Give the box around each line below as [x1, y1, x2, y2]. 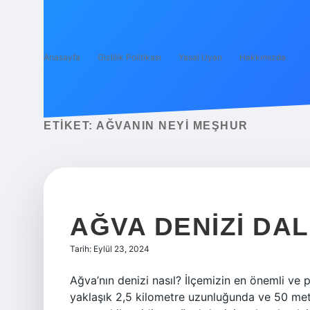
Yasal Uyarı [179, 52, 222, 62]
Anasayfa [44, 52, 80, 62]
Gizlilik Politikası [98, 52, 161, 62]
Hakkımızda [239, 52, 286, 62]
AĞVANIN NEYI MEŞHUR [96, 120, 248, 131]
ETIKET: [44, 120, 96, 131]
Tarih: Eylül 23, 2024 [70, 244, 149, 254]
